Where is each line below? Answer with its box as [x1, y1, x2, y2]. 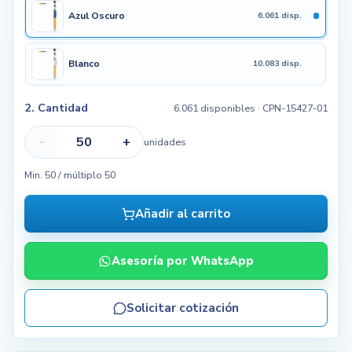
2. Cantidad [24, 100, 88, 116]
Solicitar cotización [126, 300, 239, 317]
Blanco [68, 57, 101, 71]
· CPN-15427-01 [255, 101, 328, 115]
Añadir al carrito [135, 206, 230, 222]
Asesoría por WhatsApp [112, 253, 254, 269]
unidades [143, 135, 186, 149]
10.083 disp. [253, 57, 302, 70]
